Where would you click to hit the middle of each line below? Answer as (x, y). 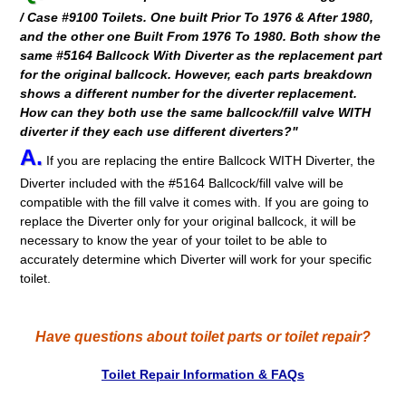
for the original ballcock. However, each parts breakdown (197, 75)
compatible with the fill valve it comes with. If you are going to (195, 203)
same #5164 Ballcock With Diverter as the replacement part (202, 56)
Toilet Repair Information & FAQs (203, 375)
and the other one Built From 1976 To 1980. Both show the (201, 37)
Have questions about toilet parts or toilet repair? (203, 337)
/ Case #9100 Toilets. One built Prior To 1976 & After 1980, (197, 18)
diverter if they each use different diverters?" (159, 132)
